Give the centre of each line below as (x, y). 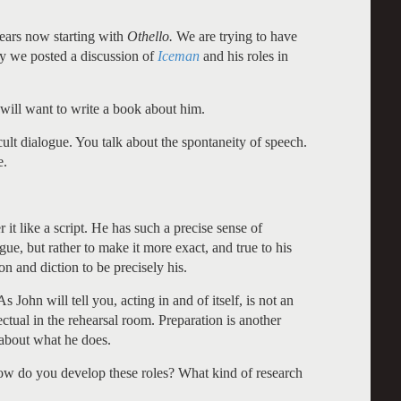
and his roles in (244, 55)
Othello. (150, 36)
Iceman (179, 55)
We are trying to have (235, 36)
